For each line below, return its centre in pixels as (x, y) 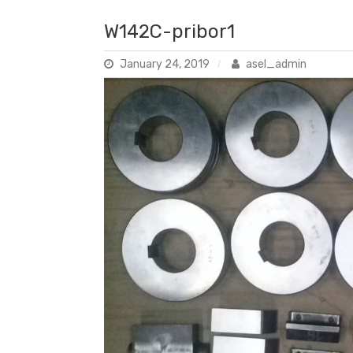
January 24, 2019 (165, 64)
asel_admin (275, 64)
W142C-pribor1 (169, 31)
